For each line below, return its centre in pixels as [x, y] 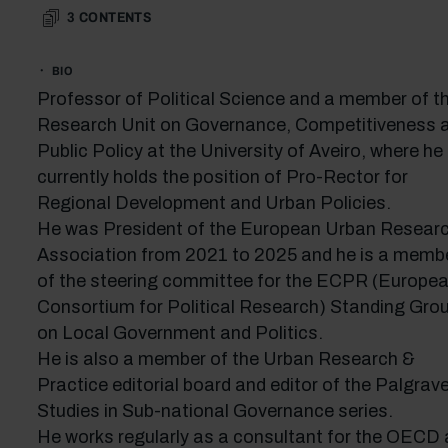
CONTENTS [115, 17]
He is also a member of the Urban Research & [225, 359]
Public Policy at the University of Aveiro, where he [239, 151]
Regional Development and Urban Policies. [213, 203]
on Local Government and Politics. [179, 333]
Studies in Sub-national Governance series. [214, 411]
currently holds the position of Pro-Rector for [222, 177]
